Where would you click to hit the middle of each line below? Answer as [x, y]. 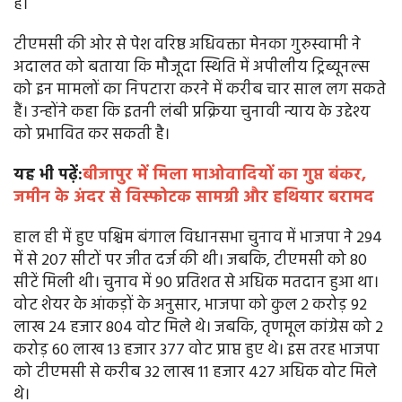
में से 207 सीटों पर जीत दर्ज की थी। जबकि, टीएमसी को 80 [190, 261]
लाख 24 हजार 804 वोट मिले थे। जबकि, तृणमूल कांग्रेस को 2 [198, 328]
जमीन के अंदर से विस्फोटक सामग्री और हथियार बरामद [194, 198]
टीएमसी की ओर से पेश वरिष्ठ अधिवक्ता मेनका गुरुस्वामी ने [187, 46]
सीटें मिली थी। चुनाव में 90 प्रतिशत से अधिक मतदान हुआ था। [196, 284]
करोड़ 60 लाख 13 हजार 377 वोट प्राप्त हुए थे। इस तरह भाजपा [197, 351]
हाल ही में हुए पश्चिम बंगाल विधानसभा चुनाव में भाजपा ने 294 [198, 239]
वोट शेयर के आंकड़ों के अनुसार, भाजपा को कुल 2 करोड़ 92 [190, 306]
